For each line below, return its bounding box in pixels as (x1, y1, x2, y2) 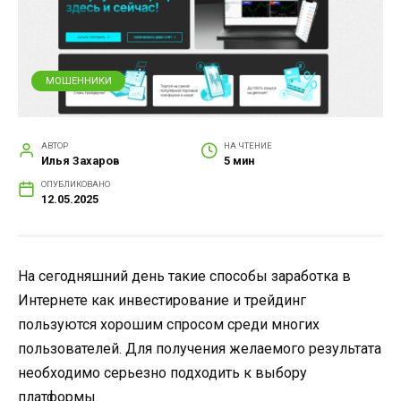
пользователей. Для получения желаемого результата (18, 339, 381, 357)
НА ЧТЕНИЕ (223, 140, 272, 150)
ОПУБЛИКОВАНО (40, 178, 110, 189)
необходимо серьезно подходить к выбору (18, 363, 307, 381)
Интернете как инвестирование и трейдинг (18, 291, 306, 309)
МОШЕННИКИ (45, 74, 112, 87)
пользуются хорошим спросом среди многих (18, 315, 320, 333)
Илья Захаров (40, 153, 120, 167)
